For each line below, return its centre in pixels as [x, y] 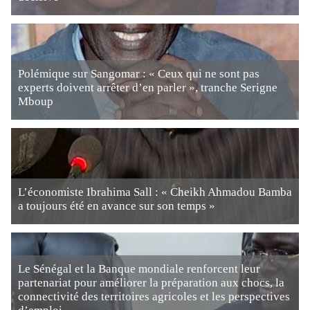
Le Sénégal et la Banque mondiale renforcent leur [139, 269]
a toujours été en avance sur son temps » [117, 206]
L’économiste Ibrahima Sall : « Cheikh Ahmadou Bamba [155, 192]
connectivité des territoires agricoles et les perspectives [154, 297]
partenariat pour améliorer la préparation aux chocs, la [151, 283]
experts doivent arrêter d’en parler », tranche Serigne [148, 88]
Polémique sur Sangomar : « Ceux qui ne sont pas [139, 74]
